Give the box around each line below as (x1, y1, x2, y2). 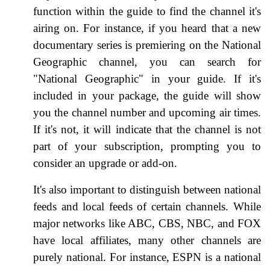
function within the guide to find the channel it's (33, 4, 261, 17)
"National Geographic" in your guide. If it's (33, 72, 261, 85)
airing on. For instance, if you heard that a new (33, 21, 261, 34)
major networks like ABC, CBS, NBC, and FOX (33, 216, 261, 230)
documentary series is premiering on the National (33, 38, 261, 51)
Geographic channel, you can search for (33, 55, 261, 68)
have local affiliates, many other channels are (33, 233, 261, 246)
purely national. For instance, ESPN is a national (33, 250, 261, 263)
